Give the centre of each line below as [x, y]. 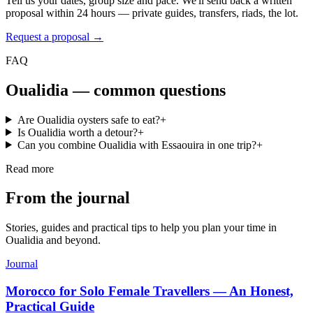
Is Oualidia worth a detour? [77, 132]
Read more [30, 168]
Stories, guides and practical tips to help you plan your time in [141, 228]
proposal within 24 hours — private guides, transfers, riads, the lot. [152, 13]
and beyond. [72, 240]
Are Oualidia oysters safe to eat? [88, 119]
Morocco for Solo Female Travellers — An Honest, [150, 291]
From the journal [68, 198]
